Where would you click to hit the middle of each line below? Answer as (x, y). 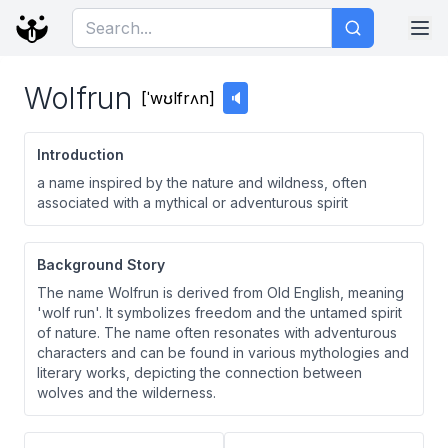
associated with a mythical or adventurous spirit (192, 202)
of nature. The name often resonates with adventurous (217, 332)
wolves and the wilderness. (126, 392)
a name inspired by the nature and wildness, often (202, 182)
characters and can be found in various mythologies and (223, 352)
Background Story (101, 264)
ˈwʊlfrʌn (178, 98)
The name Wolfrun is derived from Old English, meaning (220, 292)
